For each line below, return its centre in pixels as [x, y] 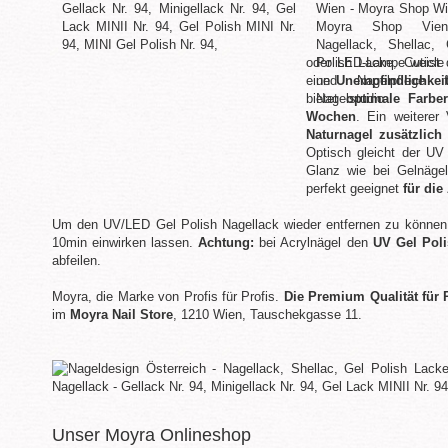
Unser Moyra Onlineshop [151, 435]
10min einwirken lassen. [123, 242]
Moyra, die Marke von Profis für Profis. [168, 296]
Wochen [331, 116]
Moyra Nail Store [121, 314]
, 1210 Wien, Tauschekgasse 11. [267, 314]
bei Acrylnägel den [313, 242]
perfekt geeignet [354, 188]
